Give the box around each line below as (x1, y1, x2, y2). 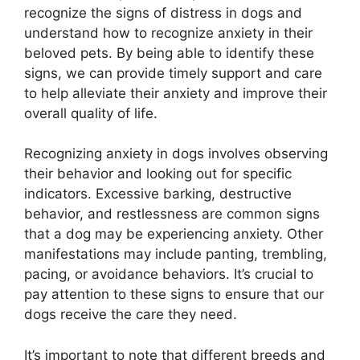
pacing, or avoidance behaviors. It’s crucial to (24, 266, 313, 283)
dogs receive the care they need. (24, 306, 237, 323)
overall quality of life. (24, 104, 157, 121)
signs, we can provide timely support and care (24, 64, 322, 81)
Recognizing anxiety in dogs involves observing (24, 145, 328, 162)
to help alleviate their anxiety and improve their (24, 84, 327, 101)
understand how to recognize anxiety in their (24, 24, 313, 41)
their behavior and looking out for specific (24, 166, 292, 182)
